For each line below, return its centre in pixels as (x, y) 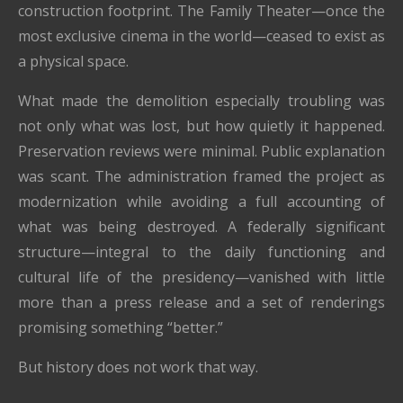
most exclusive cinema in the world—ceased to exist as (201, 36)
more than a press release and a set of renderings (201, 303)
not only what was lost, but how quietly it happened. (201, 126)
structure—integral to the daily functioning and (201, 252)
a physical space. (73, 62)
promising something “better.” (121, 328)
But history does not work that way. (138, 367)
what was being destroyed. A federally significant (201, 227)
